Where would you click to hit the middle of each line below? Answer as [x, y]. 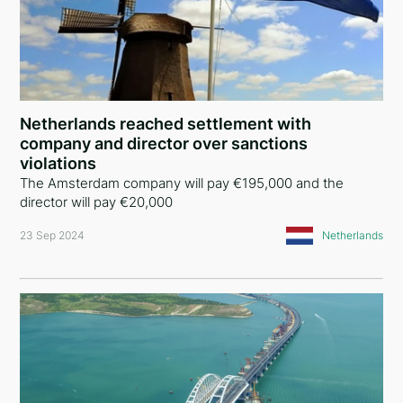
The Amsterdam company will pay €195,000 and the [182, 183]
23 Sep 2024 [53, 235]
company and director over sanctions [164, 143]
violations [58, 163]
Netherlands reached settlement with [166, 124]
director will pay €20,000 [97, 202]
